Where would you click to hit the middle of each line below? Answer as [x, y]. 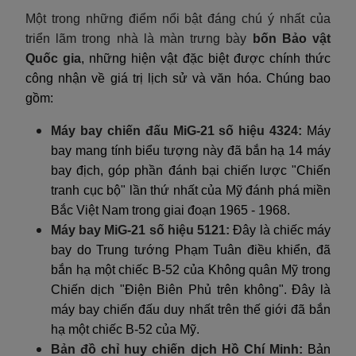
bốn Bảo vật [292, 38]
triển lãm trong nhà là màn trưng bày [139, 38]
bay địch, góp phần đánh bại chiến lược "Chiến [191, 170]
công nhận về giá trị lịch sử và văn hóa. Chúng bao [178, 78]
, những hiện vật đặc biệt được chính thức [206, 58]
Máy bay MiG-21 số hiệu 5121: [141, 230]
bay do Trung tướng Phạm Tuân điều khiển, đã [191, 250]
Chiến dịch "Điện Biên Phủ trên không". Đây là [191, 289]
